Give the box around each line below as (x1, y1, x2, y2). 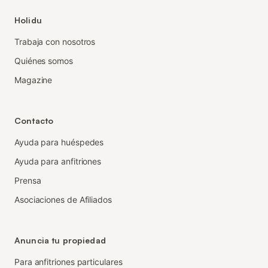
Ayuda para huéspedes (14, 137, 104, 147)
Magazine (14, 75, 53, 85)
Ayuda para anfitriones (14, 156, 102, 166)
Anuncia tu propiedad (14, 235, 106, 245)
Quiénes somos (14, 56, 73, 66)
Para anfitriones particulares (14, 257, 123, 267)
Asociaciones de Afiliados (14, 194, 112, 205)
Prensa (14, 175, 41, 185)
